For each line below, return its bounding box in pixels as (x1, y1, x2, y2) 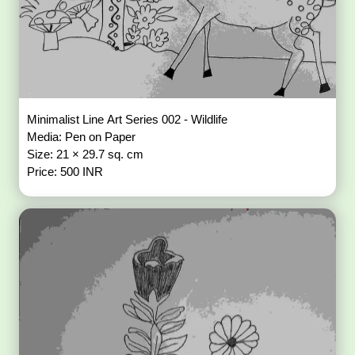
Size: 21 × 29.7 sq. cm (27, 147, 147, 161)
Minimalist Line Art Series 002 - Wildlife (27, 112, 231, 126)
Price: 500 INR (27, 164, 104, 178)
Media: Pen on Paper (27, 129, 139, 143)
